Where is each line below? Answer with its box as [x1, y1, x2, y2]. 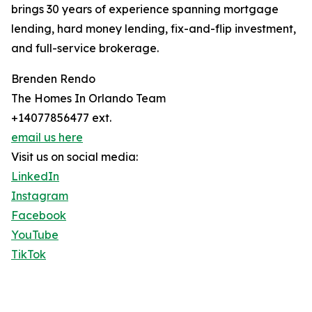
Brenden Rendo [11, 72, 95, 86]
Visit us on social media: [11, 150, 138, 164]
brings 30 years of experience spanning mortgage [11, 2, 279, 17]
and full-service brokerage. [11, 41, 159, 56]
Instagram [11, 189, 68, 203]
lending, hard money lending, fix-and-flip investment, [11, 22, 296, 36]
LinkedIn [11, 169, 59, 184]
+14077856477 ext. [11, 111, 111, 125]
